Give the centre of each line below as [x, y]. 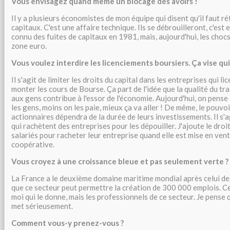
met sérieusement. [42, 206]
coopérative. [33, 144]
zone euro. [29, 46]
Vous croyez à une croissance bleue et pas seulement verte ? [120, 161]
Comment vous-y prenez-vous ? [68, 223]
